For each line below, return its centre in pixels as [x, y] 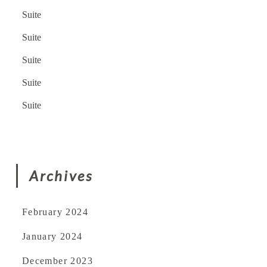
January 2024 [52, 237]
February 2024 [55, 212]
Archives [61, 176]
